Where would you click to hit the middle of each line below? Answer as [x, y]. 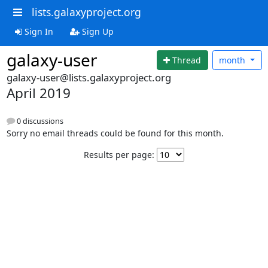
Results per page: [119, 155]
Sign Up [96, 31]
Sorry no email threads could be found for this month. [115, 133]
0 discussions [39, 121]
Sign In [37, 31]
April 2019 [38, 93]
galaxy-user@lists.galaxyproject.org [89, 77]
